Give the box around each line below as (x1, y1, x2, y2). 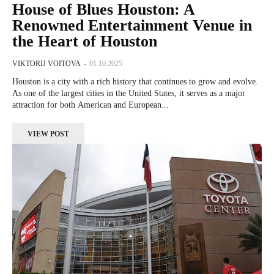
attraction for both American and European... (12, 100, 169, 110)
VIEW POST (28, 130, 69, 139)
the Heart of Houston (12, 32, 157, 51)
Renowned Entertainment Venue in (12, 17, 252, 35)
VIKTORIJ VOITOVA (12, 59, 81, 68)
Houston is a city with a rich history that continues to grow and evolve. (12, 77, 258, 87)
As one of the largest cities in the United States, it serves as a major (12, 89, 245, 98)
